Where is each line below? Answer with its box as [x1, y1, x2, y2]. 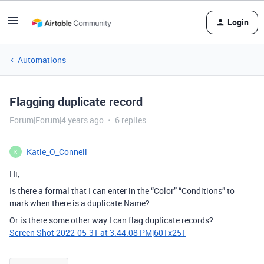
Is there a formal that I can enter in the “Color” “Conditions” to [9, 185, 235, 196]
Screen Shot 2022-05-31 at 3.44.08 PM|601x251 [9, 227, 186, 238]
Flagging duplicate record [9, 94, 143, 110]
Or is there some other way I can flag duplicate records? [9, 214, 213, 226]
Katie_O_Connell [27, 146, 87, 157]
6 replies [115, 114, 146, 126]
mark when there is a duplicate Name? [9, 197, 150, 209]
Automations [18, 54, 66, 65]
